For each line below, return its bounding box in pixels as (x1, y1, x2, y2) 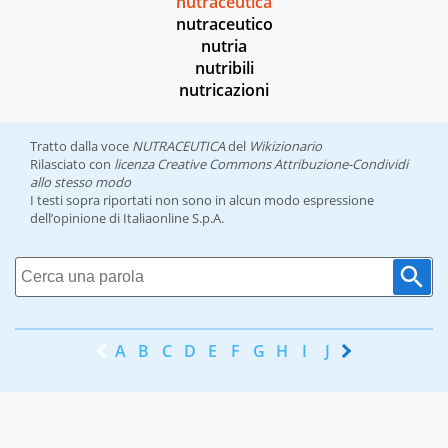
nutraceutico (175, 13, 273, 36)
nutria (201, 35, 247, 58)
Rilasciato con (30, 155, 114, 174)
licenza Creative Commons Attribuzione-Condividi (114, 155, 408, 174)
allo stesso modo (30, 173, 131, 192)
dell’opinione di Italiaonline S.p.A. (30, 209, 224, 228)
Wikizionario (249, 137, 322, 156)
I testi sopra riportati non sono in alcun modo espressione (30, 191, 374, 210)
